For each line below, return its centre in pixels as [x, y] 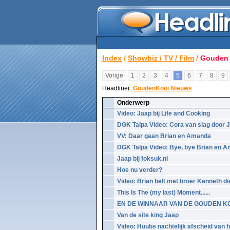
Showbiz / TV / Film [161, 58]
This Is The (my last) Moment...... [164, 193]
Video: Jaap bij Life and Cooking [164, 113]
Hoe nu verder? [140, 170]
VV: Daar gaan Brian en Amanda [164, 136]
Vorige [114, 75]
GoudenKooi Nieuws [162, 88]
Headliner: [118, 88]
